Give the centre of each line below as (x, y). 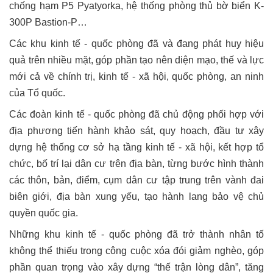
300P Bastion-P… (48, 23)
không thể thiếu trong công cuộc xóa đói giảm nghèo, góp (136, 251)
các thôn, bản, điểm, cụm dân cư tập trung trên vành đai (136, 180)
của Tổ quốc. (38, 93)
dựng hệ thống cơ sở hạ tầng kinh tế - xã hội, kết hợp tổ (136, 147)
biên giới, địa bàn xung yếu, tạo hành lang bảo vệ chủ (136, 197)
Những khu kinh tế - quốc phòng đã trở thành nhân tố (136, 235)
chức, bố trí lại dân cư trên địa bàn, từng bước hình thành (136, 164)
